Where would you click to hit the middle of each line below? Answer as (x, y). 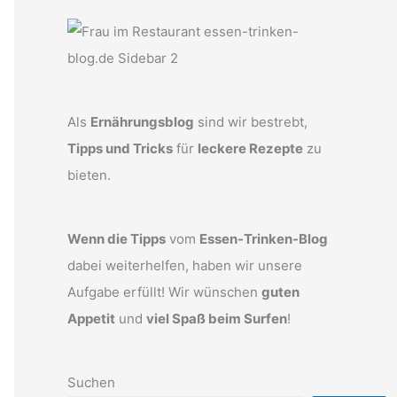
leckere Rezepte (250, 148)
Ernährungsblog (142, 122)
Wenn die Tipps (117, 239)
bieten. (89, 175)
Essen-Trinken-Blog (264, 239)
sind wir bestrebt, (251, 122)
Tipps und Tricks (120, 148)
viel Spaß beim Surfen (217, 319)
